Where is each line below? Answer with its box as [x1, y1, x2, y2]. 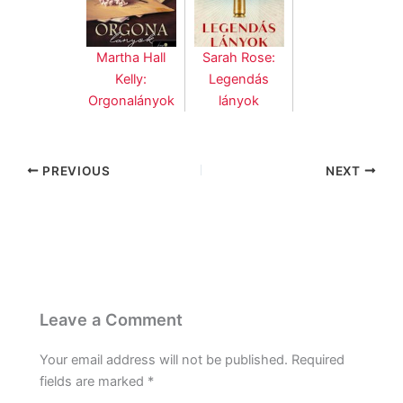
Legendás [209, 70, 270, 87]
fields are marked [40, 373, 148, 390]
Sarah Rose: [202, 49, 276, 66]
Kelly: [115, 70, 148, 87]
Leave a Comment [40, 309, 184, 330]
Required [291, 352, 345, 369]
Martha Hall [96, 49, 166, 66]
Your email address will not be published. [40, 352, 289, 369]
